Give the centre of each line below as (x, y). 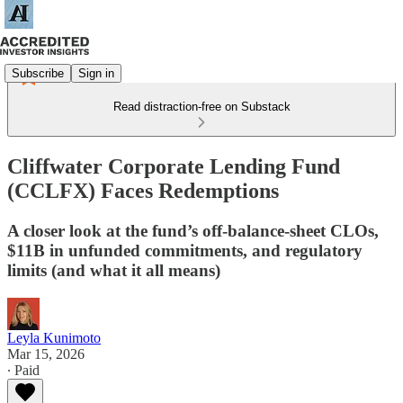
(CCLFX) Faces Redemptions (143, 190)
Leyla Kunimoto (54, 337)
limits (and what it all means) (114, 270)
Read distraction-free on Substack (201, 107)
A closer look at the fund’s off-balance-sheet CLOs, (193, 230)
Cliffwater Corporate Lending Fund (174, 166)
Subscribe (38, 73)
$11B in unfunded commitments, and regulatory (185, 250)
